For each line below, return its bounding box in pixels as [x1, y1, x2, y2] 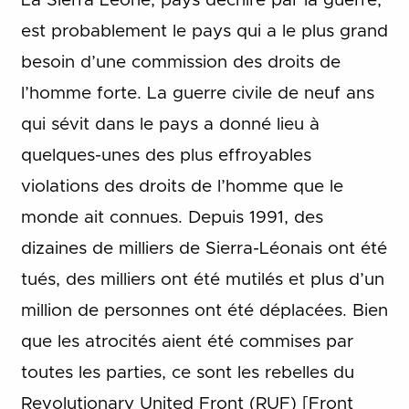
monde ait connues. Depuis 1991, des [20, 208, 323, 226]
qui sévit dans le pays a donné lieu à [20, 115, 320, 133]
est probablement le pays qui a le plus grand [20, 22, 388, 40]
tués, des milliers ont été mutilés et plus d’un [20, 270, 384, 288]
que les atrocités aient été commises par [20, 332, 353, 351]
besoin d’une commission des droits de [20, 53, 341, 71]
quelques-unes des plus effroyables [20, 146, 311, 164]
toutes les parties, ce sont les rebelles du [20, 363, 354, 382]
